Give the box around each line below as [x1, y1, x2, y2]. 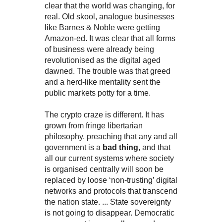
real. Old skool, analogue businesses [44, 12, 174, 21]
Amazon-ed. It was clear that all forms [44, 34, 175, 43]
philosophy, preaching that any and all [44, 132, 177, 141]
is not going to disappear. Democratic [44, 209, 174, 218]
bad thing [102, 143, 138, 152]
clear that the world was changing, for [44, 1, 175, 10]
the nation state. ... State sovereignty [44, 198, 171, 207]
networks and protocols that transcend [44, 187, 177, 196]
